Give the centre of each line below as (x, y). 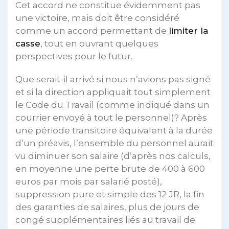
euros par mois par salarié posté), (89, 181)
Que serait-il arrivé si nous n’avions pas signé (113, 79)
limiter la (188, 31)
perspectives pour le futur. (74, 56)
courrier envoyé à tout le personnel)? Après (111, 118)
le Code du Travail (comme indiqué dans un (112, 105)
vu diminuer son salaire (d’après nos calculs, (113, 156)
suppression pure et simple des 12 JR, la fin (110, 194)
